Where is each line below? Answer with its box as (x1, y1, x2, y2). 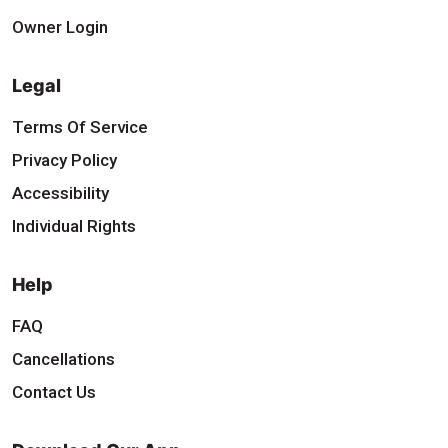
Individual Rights (12, 215, 136, 236)
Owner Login (12, 16, 108, 37)
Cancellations (12, 348, 115, 369)
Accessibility (12, 182, 109, 203)
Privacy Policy (12, 149, 117, 170)
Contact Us (12, 381, 96, 402)
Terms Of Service (12, 116, 148, 137)
